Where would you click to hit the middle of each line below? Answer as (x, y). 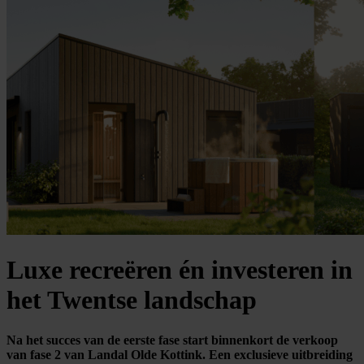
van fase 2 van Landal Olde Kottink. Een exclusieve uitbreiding (180, 354)
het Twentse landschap (132, 300)
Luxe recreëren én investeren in (180, 270)
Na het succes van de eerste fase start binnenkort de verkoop (172, 340)
